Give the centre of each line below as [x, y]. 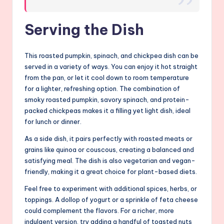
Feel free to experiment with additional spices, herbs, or [111, 189]
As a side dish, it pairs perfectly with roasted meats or [108, 139]
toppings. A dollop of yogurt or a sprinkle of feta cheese [111, 200]
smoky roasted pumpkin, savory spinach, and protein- [107, 100]
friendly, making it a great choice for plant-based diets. [111, 172]
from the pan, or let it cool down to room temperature [107, 78]
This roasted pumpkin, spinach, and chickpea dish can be [111, 56]
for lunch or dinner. [53, 122]
